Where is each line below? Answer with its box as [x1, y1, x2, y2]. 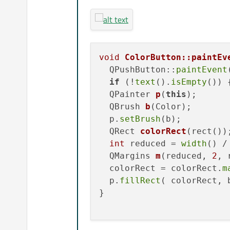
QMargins [109, 150, 156, 161]
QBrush [109, 101, 145, 111]
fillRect [120, 175, 161, 185]
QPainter [109, 89, 156, 99]
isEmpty [171, 76, 207, 87]
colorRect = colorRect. [99, 163, 222, 173]
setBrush [120, 113, 161, 124]
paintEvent [176, 64, 227, 74]
